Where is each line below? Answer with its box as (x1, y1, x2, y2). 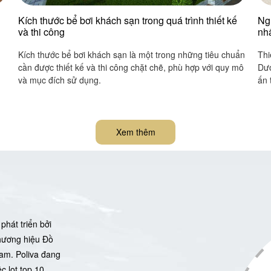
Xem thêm (116, 126, 155, 138)
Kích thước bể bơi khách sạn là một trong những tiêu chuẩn (18, 48, 245, 60)
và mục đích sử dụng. (18, 74, 101, 86)
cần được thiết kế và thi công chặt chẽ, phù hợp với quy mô (18, 61, 244, 73)
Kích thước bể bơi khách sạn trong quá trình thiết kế (18, 13, 237, 27)
